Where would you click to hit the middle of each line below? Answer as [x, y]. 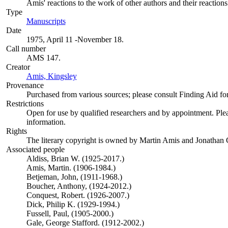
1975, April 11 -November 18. [75, 39]
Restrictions [25, 104]
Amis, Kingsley [51, 76]
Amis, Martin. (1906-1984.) [71, 168]
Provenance [25, 85]
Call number [26, 49]
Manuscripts [46, 21]
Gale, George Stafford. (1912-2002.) [85, 223]
